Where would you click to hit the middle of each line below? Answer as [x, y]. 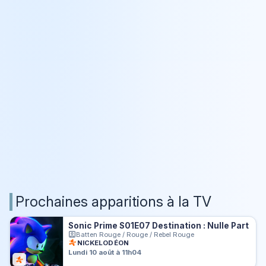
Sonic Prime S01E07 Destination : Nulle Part [159, 225]
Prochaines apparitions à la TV [113, 202]
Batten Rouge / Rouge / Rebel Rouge [135, 234]
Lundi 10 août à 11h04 [105, 252]
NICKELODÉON [103, 243]
